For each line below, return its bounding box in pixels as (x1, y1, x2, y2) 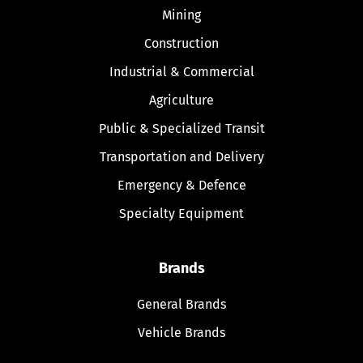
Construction (144, 35, 219, 51)
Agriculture (149, 92, 214, 108)
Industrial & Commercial (109, 63, 254, 79)
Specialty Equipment (119, 205, 244, 221)
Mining (162, 6, 201, 23)
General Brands (137, 296, 226, 312)
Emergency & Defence (117, 177, 246, 193)
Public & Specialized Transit (98, 120, 265, 136)
